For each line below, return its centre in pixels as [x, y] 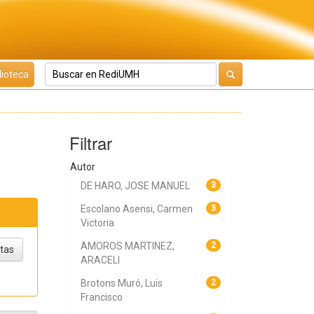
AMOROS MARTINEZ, [127, 246]
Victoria [97, 223]
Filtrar [90, 143]
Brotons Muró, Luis [121, 283]
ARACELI [100, 260]
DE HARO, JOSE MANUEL [135, 186]
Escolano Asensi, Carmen [136, 209]
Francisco [101, 297]
